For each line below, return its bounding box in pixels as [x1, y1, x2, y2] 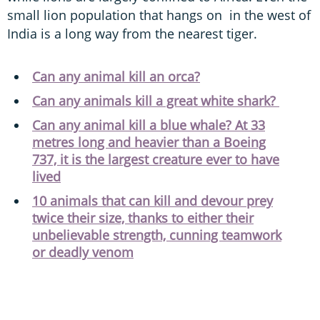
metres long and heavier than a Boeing [32, 134, 266, 151]
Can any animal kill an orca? [32, 68, 200, 86]
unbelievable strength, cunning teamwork [32, 226, 281, 244]
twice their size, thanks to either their [32, 209, 254, 227]
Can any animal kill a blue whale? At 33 [32, 116, 265, 134]
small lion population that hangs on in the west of [7, 6, 311, 24]
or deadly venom [32, 244, 134, 261]
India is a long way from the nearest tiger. [7, 25, 257, 43]
